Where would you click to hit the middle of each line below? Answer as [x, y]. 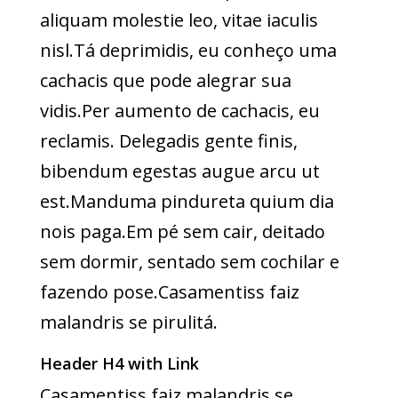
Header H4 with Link [119, 364]
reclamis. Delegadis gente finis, [168, 141]
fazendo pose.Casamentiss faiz [169, 292]
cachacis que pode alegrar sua [165, 81]
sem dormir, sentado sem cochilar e [189, 262]
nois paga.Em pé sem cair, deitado [182, 232]
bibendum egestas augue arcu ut [179, 171]
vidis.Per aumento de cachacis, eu [179, 111]
